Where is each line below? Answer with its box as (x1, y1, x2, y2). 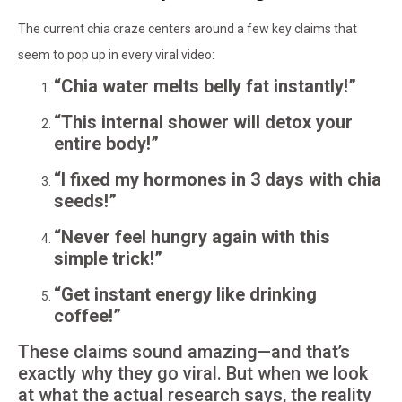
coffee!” (54, 305, 121, 328)
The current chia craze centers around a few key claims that (18, 22, 357, 37)
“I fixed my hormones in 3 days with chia (54, 169, 381, 191)
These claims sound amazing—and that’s (18, 341, 350, 363)
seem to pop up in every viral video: (18, 48, 214, 63)
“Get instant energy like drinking (54, 284, 317, 306)
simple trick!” (54, 248, 162, 270)
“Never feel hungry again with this (54, 226, 330, 249)
